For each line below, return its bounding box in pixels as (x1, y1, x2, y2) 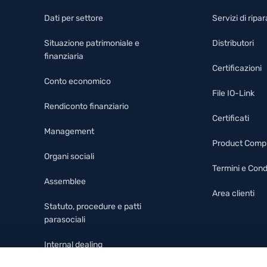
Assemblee (44, 176, 86, 187)
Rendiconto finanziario (44, 101, 129, 111)
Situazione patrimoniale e (44, 38, 139, 48)
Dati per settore (44, 13, 103, 23)
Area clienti (212, 188, 254, 198)
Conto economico (44, 76, 111, 86)
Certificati (212, 113, 249, 123)
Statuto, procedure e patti (44, 201, 141, 212)
